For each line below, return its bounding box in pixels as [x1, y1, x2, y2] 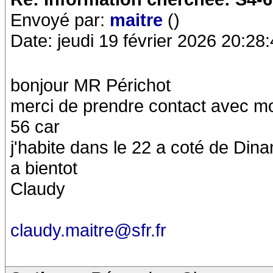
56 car [10, 116, 60, 136]
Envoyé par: [10, 10, 110, 30]
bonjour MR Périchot [10, 75, 171, 95]
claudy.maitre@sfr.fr [10, 220, 166, 240]
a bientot [10, 158, 77, 178]
